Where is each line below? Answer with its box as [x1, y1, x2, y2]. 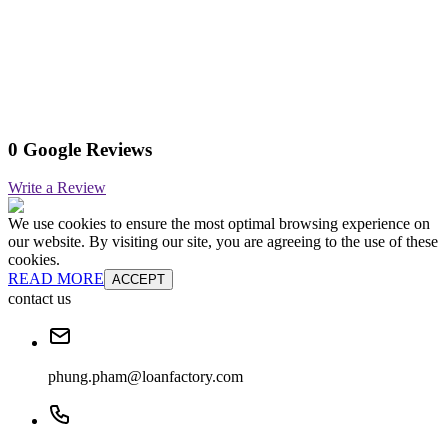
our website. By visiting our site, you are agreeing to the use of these [8, 233, 438, 251]
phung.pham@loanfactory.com [48, 368, 243, 386]
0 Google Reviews [8, 138, 152, 160]
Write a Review [8, 179, 106, 197]
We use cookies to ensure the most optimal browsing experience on [8, 215, 430, 233]
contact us [8, 290, 71, 308]
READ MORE [8, 270, 104, 288]
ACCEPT [112, 272, 165, 288]
